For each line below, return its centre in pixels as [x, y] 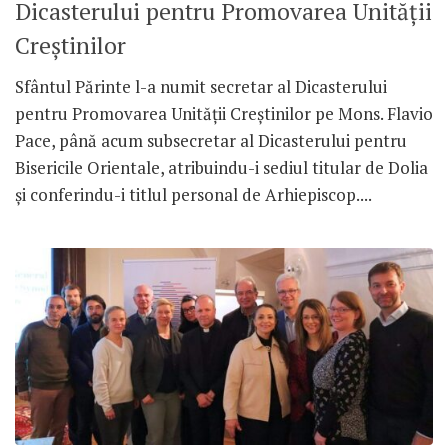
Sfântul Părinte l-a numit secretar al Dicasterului [201, 87]
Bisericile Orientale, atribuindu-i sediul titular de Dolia [221, 168]
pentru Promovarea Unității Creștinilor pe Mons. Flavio [224, 114]
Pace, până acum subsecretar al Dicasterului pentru [211, 141]
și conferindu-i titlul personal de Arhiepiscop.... [193, 195]
